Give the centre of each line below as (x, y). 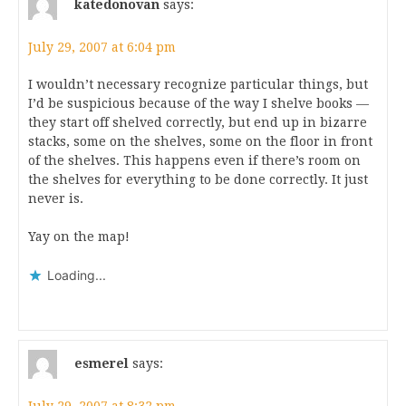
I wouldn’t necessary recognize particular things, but (198, 84)
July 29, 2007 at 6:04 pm (102, 47)
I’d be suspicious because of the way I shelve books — (198, 103)
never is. (56, 198)
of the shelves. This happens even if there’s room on (194, 160)
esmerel (101, 363)
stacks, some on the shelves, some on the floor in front (200, 141)
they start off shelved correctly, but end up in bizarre (198, 122)
